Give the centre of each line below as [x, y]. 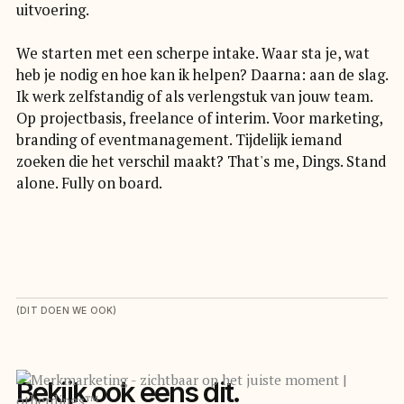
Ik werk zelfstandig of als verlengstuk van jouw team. [194, 97]
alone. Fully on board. [89, 184]
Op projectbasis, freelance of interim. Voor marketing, [199, 119]
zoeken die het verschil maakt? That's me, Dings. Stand [201, 162]
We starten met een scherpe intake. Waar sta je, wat [193, 54]
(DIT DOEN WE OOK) [66, 311]
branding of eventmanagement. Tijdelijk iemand [179, 140]
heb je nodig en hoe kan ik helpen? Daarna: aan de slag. [202, 75]
